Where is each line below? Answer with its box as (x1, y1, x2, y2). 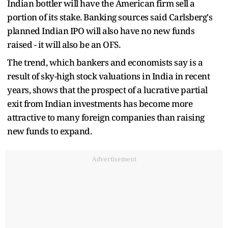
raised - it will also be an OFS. (7, 38, 120, 50)
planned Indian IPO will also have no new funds (7, 24, 194, 37)
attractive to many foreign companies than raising (7, 111, 205, 123)
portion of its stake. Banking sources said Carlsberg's (7, 11, 212, 23)
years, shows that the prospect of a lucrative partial (7, 83, 208, 96)
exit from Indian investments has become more (7, 97, 192, 109)
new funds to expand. (7, 125, 92, 137)
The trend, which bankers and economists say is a (7, 56, 203, 68)
